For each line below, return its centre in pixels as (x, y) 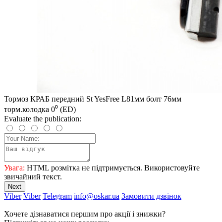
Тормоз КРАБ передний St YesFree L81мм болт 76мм (93, 99)
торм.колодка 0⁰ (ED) (40, 109)
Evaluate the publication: (43, 118)
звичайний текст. (33, 176)
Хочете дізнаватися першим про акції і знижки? (85, 214)
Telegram (57, 196)
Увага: (14, 167)
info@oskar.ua (97, 196)
